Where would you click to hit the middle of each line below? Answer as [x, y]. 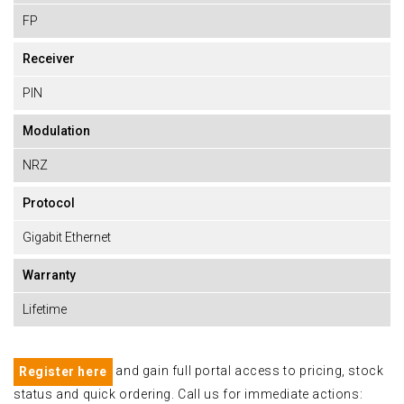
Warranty [49, 275]
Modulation [56, 131]
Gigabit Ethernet [67, 237]
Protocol [49, 203]
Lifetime [45, 309]
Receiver [49, 59]
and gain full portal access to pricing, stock [248, 371]
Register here [63, 372]
